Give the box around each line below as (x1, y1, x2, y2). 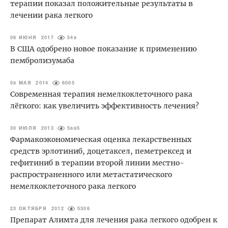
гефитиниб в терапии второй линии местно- (10, 158, 184, 167)
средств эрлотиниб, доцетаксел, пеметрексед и (10, 146, 191, 156)
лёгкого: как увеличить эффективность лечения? (10, 101, 199, 110)
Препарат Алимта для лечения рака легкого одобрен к (10, 215, 217, 224)
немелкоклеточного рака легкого (10, 181, 136, 191)
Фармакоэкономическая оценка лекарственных (10, 134, 191, 144)
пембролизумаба (10, 55, 74, 65)
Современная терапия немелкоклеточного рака (10, 89, 192, 99)
